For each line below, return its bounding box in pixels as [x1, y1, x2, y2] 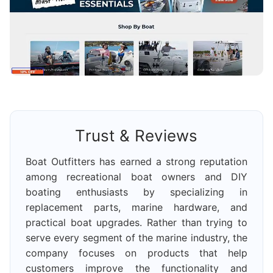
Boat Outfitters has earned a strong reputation [26, 155, 247, 168]
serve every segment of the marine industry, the [26, 232, 247, 244]
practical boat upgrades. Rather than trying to [26, 216, 247, 229]
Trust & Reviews [75, 126, 198, 146]
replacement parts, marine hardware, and [26, 201, 247, 214]
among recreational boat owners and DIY [26, 171, 247, 183]
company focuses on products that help [26, 247, 247, 260]
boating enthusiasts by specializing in [26, 186, 247, 199]
